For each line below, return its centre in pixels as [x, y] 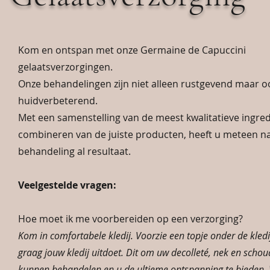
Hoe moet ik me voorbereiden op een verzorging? [130, 219]
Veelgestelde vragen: [67, 185]
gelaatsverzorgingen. [65, 67]
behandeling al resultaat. [74, 151]
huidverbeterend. [58, 101]
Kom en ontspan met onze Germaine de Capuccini [132, 50]
